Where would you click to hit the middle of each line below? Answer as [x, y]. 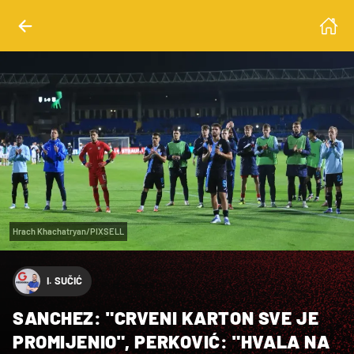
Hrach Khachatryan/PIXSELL [68, 231]
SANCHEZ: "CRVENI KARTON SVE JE [166, 317]
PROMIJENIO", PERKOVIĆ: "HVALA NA [171, 341]
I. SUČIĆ [64, 281]
